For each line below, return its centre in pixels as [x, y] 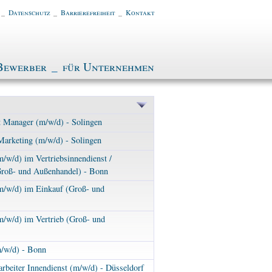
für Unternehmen [108, 66]
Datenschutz [29, 12]
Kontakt [140, 12]
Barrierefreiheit [87, 12]
